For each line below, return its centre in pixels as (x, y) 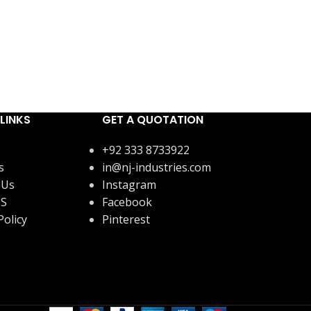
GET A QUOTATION (153, 119)
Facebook (127, 202)
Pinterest (126, 219)
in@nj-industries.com (157, 167)
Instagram (129, 184)
